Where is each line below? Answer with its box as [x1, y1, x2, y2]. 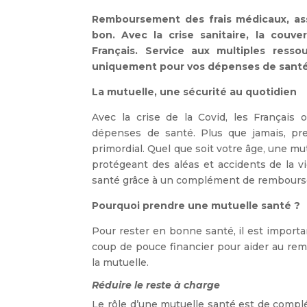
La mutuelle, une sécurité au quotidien [92, 86, 297, 99]
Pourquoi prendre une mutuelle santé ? [92, 199, 304, 212]
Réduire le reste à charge [92, 279, 221, 292]
